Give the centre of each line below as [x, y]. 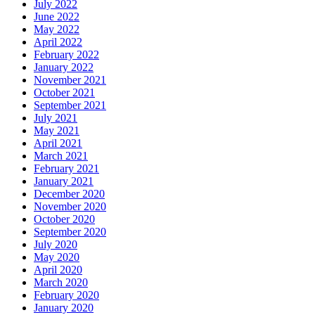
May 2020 [57, 257]
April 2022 [58, 41]
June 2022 [57, 16]
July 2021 [56, 117]
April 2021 [58, 143]
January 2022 [64, 67]
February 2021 [66, 168]
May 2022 [57, 29]
